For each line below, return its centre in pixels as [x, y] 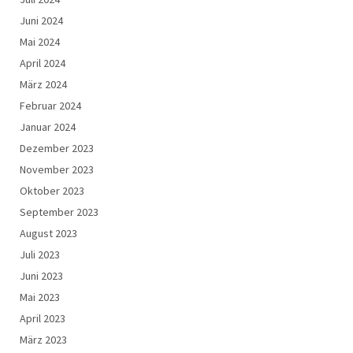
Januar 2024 [48, 126]
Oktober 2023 [52, 190]
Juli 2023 [40, 254]
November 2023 [57, 169]
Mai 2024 [40, 41]
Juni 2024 [41, 20]
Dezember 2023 [57, 148]
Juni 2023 [41, 275]
